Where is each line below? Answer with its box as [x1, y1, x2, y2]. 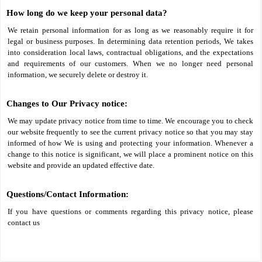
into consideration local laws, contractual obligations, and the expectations [8, 48, 253, 57]
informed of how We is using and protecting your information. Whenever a [8, 139, 253, 147]
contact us [8, 218, 40, 227]
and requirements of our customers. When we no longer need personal [8, 59, 253, 68]
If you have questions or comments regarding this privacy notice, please [8, 207, 253, 216]
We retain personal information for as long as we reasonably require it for [8, 26, 253, 35]
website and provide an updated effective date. [8, 161, 154, 170]
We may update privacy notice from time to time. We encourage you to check [8, 116, 253, 125]
